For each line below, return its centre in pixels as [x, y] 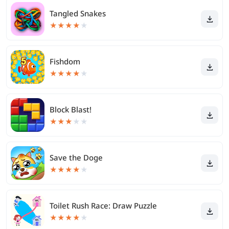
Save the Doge [76, 157]
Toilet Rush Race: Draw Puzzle [103, 205]
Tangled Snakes [78, 13]
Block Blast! [71, 109]
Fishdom [65, 61]
